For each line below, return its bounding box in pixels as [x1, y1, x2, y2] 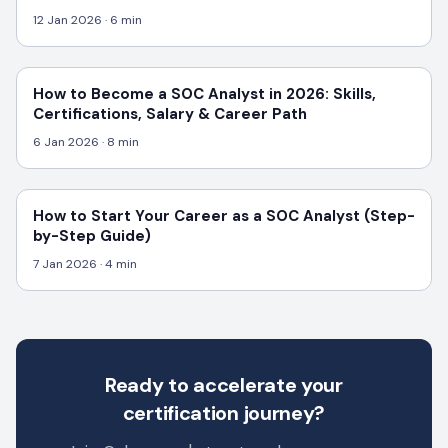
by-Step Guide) [33, 225, 151, 246]
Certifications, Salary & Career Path [33, 103, 307, 124]
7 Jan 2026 [33, 255, 97, 272]
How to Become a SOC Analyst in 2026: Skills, [33, 83, 376, 104]
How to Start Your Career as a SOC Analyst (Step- [33, 205, 415, 226]
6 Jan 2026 [33, 133, 99, 150]
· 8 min [99, 133, 139, 150]
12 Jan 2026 [33, 11, 102, 28]
